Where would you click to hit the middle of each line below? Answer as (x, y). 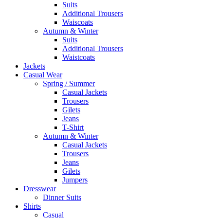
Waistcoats (79, 57)
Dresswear (40, 189)
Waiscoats (78, 22)
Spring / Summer (69, 84)
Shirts (32, 206)
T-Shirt (73, 127)
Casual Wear (43, 75)
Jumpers (75, 180)
